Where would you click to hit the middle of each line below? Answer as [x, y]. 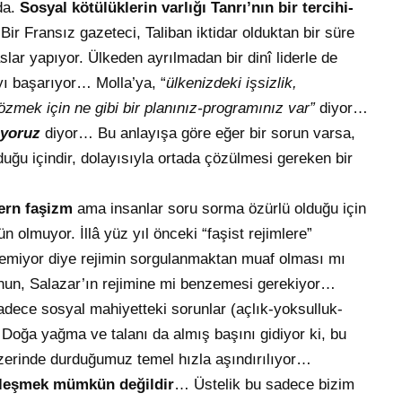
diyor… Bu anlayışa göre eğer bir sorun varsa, [200, 134]
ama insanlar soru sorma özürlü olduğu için [222, 209]
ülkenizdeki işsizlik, [232, 83]
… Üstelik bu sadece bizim [264, 385]
